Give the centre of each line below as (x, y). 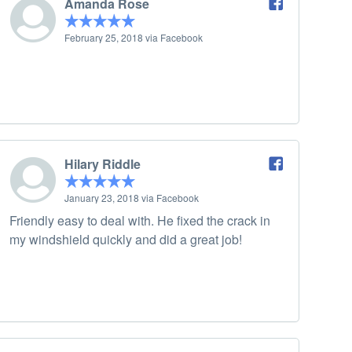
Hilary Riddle (103, 164)
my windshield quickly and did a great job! (126, 240)
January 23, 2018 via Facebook (132, 198)
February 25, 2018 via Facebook (134, 38)
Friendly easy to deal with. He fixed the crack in (140, 221)
